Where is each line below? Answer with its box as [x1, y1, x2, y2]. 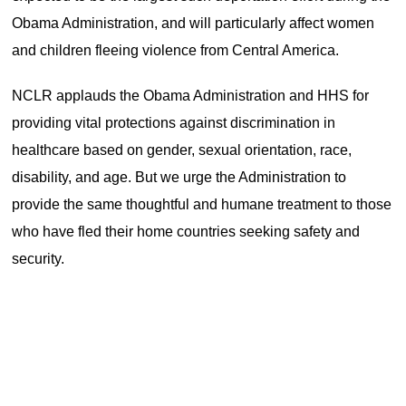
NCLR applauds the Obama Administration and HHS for [12, 88, 370, 103]
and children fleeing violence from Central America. [12, 43, 340, 58]
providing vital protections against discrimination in [12, 115, 336, 130]
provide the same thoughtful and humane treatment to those [12, 197, 392, 212]
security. [12, 251, 69, 266]
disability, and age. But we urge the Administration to [12, 169, 347, 185]
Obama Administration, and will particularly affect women [12, 15, 375, 31]
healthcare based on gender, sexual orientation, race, [12, 142, 353, 158]
